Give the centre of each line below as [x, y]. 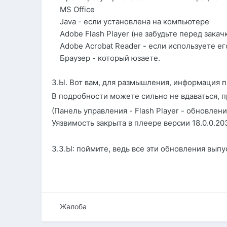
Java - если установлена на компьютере [131, 21]
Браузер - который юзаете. [106, 58]
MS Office [73, 9]
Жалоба [73, 207]
